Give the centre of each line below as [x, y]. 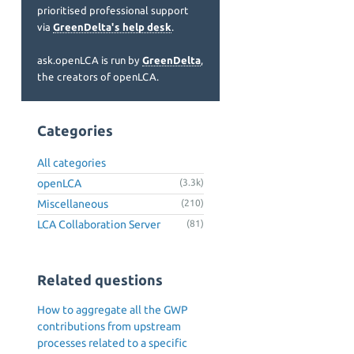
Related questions [100, 280]
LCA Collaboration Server [99, 224]
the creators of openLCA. [98, 77]
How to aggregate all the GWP [113, 310]
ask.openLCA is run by [90, 60]
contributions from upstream [109, 327]
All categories [72, 162]
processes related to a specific [112, 343]
